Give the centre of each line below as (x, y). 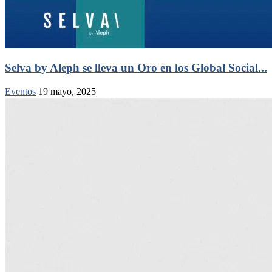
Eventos (20, 92)
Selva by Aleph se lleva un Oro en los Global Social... (136, 68)
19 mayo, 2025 (67, 92)
